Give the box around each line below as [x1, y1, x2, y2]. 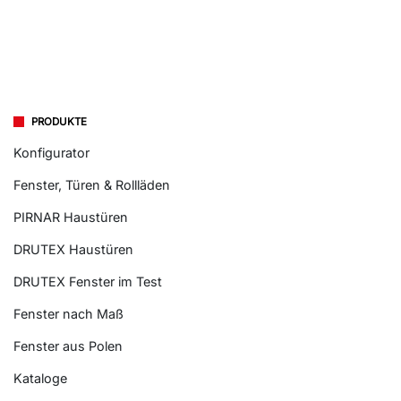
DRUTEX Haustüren [13, 241, 133, 257]
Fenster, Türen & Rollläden [13, 176, 170, 192]
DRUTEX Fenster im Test [13, 273, 162, 289]
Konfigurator [13, 144, 90, 160]
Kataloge [13, 370, 67, 386]
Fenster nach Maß [13, 305, 124, 321]
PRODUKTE [31, 115, 87, 129]
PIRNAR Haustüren [13, 209, 128, 225]
